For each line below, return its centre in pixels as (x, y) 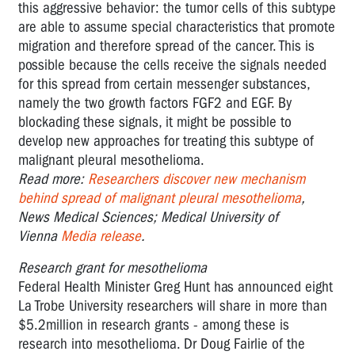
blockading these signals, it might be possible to (155, 122)
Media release (101, 236)
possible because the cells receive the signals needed (172, 65)
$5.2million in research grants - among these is (154, 324)
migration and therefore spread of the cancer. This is (166, 46)
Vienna (38, 236)
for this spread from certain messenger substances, (164, 84)
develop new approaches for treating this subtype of (166, 141)
